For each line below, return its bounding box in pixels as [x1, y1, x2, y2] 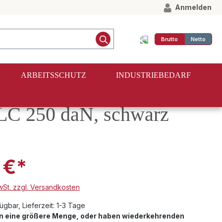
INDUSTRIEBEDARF [116, 70, 191, 79]
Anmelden [175, 3, 212, 12]
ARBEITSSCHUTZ [21, 70, 86, 79]
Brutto [161, 35, 178, 43]
